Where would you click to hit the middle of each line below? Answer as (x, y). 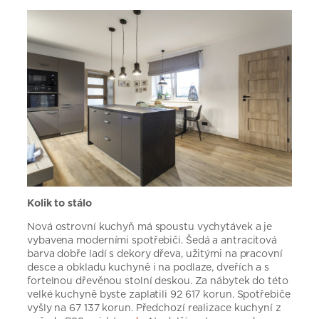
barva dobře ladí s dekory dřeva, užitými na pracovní (155, 254)
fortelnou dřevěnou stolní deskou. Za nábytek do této (158, 281)
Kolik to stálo (59, 203)
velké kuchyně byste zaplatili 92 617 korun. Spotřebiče (159, 294)
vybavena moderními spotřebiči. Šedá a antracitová (152, 240)
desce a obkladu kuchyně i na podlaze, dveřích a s (148, 267)
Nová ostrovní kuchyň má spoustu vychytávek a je (150, 227)
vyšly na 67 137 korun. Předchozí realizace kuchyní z (154, 308)
